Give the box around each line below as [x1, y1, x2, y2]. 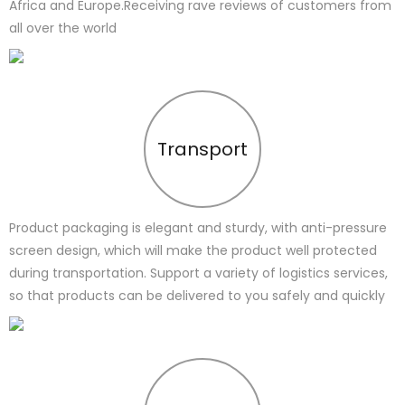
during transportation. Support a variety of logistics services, [9, 264, 388, 283]
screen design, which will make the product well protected [9, 241, 377, 260]
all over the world [9, 19, 117, 38]
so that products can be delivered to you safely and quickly [9, 287, 389, 306]
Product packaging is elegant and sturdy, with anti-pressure [9, 219, 387, 238]
